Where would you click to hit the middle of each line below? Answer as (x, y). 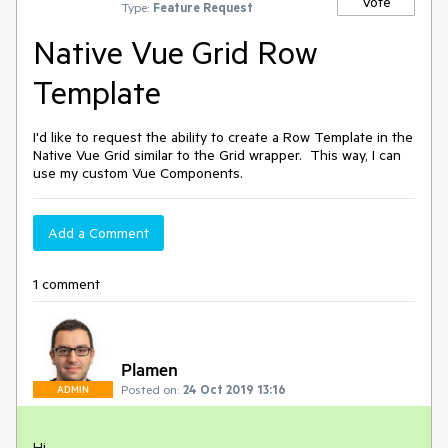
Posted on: (150, 389)
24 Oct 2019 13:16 (234, 389)
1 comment (66, 284)
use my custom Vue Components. (138, 173)
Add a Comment (98, 233)
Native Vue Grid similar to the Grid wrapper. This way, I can (217, 155)
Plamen (149, 369)
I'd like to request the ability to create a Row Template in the (223, 137)
